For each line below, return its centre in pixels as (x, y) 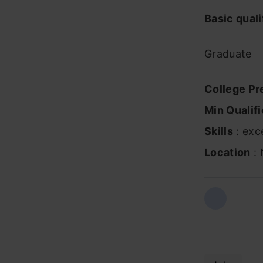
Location (227, 152)
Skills (219, 131)
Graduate (228, 54)
